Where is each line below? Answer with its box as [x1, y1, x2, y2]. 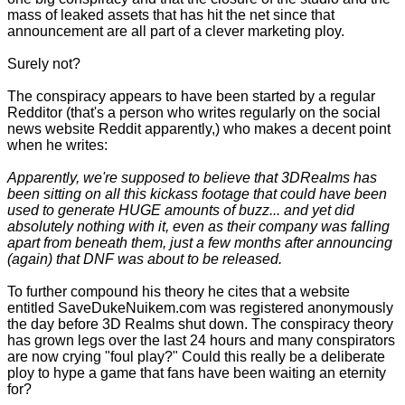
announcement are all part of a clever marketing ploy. [7, 24, 344, 40]
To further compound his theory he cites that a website [7, 284, 350, 300]
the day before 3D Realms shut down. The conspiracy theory [7, 316, 393, 333]
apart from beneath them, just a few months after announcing [7, 235, 392, 251]
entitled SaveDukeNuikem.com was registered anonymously [7, 300, 393, 316]
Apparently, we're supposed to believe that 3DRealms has [7, 170, 377, 186]
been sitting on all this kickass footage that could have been [7, 186, 387, 202]
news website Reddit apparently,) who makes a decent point [7, 121, 391, 137]
